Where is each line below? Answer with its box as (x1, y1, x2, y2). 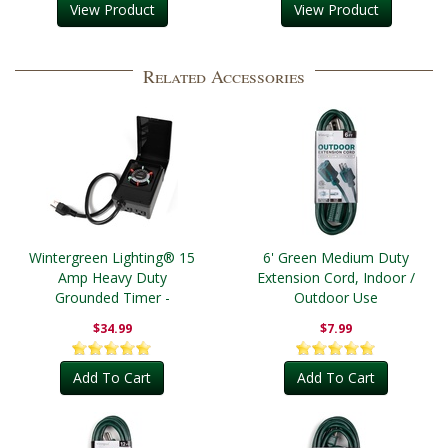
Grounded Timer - (54, 288, 170, 308)
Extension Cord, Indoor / (257, 268, 415, 288)
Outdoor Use (294, 288, 378, 308)
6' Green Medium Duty (263, 248, 409, 268)
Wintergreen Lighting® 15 (29, 248, 195, 268)
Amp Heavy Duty (57, 268, 167, 288)
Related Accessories (143, 64, 305, 89)
